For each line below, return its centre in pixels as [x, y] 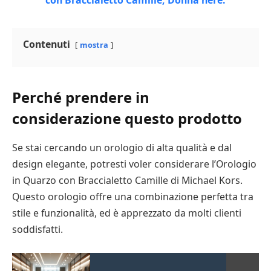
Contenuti [47, 44]
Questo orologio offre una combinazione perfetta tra [133, 197]
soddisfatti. [38, 230]
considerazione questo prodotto [127, 119]
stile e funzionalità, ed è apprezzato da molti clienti [127, 213]
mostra [94, 45]
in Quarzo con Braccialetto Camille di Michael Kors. [127, 181]
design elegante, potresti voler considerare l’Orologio [134, 164]
